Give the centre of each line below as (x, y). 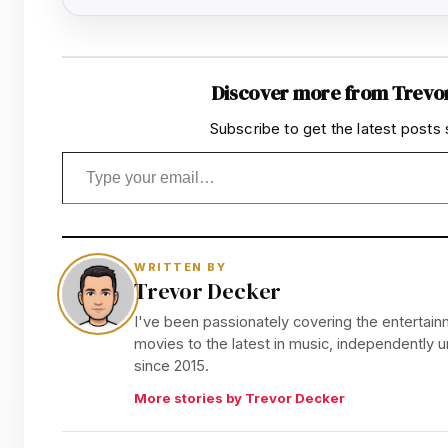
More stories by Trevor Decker (239, 397)
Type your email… (92, 151)
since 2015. (171, 366)
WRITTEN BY (180, 267)
